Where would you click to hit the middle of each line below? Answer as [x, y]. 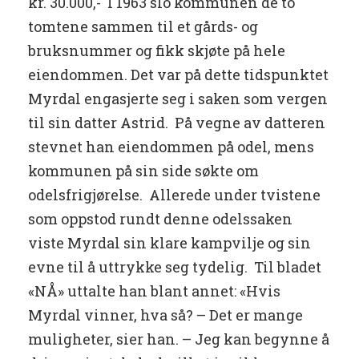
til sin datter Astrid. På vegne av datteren [177, 123]
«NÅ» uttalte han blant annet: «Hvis [154, 291]
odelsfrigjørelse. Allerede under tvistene [174, 195]
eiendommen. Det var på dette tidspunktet [178, 75]
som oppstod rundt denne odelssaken [160, 219]
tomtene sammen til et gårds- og [143, 27]
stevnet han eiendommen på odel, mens [171, 147]
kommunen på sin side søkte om [143, 171]
